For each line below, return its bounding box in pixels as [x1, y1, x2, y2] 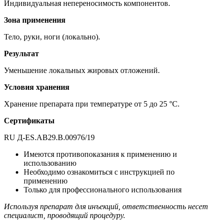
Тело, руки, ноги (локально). [4, 32, 100, 41]
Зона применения [4, 15, 66, 24]
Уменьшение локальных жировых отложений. [4, 66, 160, 74]
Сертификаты [4, 116, 55, 125]
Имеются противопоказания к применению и [24, 149, 177, 158]
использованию [24, 158, 76, 167]
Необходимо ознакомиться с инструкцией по [24, 167, 175, 176]
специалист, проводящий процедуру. [4, 211, 125, 220]
